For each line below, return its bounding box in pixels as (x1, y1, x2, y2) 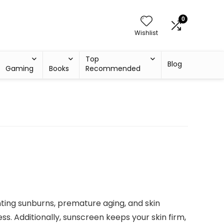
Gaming (5, 63, 33, 73)
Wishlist (134, 28, 158, 37)
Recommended (85, 63, 141, 73)
